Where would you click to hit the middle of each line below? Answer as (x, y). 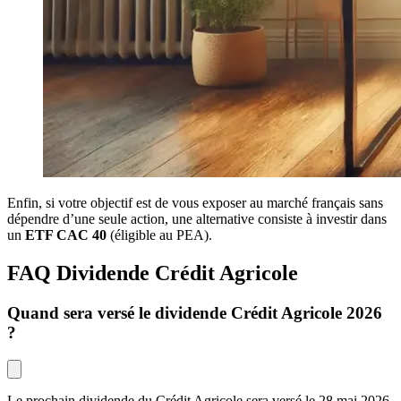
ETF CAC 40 (66, 235)
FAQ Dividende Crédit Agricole (153, 273)
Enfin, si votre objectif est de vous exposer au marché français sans (195, 203)
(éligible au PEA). (161, 235)
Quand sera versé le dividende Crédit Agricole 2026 (195, 312)
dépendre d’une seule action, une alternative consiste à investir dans (197, 219)
